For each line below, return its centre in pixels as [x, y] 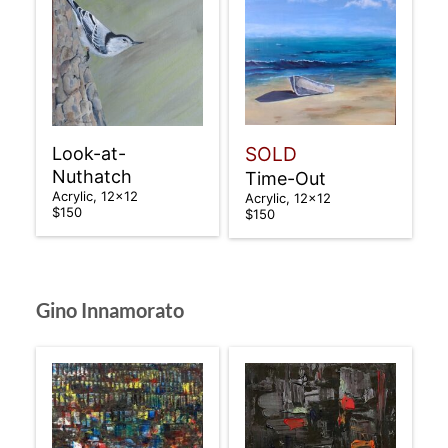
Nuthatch [91, 176]
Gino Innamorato [109, 309]
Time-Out [285, 178]
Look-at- [88, 153]
